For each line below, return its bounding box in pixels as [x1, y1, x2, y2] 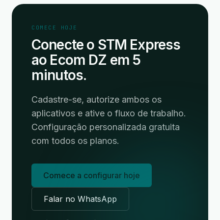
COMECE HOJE [31, 24, 78, 31]
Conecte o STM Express [31, 36, 181, 53]
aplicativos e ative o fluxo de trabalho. [31, 108, 186, 118]
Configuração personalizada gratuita [31, 122, 180, 132]
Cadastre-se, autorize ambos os [31, 94, 162, 105]
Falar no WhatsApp [44, 194, 117, 204]
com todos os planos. [31, 136, 119, 146]
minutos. [31, 67, 87, 83]
